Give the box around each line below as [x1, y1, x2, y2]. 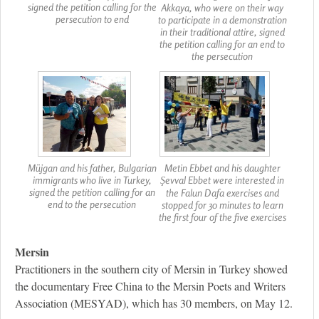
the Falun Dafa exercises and [165, 187, 279, 199]
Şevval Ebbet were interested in [160, 174, 284, 187]
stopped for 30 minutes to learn [161, 199, 283, 211]
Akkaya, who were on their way [161, 1, 283, 14]
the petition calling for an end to [159, 38, 285, 51]
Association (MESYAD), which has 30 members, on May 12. [15, 296, 293, 311]
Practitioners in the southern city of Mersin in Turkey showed [15, 261, 288, 277]
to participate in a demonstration [157, 14, 287, 26]
